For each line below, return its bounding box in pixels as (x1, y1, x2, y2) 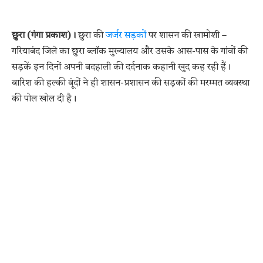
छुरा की (76, 31, 106, 41)
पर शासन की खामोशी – (146, 31, 227, 41)
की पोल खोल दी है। (12, 94, 76, 104)
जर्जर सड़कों (106, 31, 146, 41)
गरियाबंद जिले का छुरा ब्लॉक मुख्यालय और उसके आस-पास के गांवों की (12, 46, 248, 56)
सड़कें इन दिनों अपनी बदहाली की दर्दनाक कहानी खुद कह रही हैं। (12, 62, 231, 72)
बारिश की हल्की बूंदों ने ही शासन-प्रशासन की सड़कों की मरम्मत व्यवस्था (12, 78, 249, 88)
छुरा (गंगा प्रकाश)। (12, 31, 76, 41)
